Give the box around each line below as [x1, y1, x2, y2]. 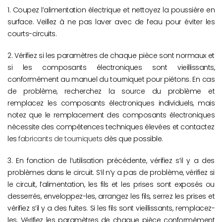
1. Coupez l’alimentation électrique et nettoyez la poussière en [7, 5, 215, 15]
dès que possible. [102, 134, 163, 144]
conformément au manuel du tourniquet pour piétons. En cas [7, 74, 215, 85]
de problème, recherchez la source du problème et [7, 86, 215, 97]
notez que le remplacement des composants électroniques [7, 110, 215, 120]
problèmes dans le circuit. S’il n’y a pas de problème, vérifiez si [7, 167, 215, 178]
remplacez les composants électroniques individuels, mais [7, 98, 215, 109]
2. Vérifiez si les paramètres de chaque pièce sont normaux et [7, 51, 215, 61]
